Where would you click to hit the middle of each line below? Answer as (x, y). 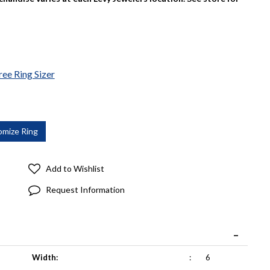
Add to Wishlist (75, 168)
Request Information (85, 190)
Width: (45, 257)
